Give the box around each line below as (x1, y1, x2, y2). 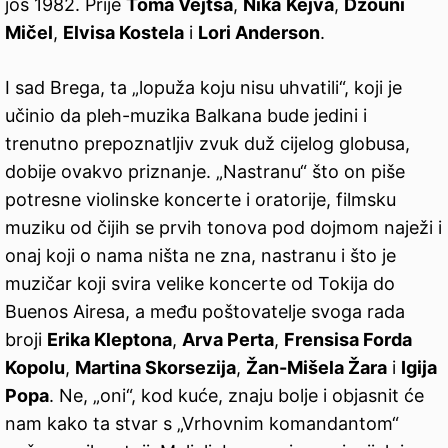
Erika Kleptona (47, 329, 172, 351)
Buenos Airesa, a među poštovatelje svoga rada (5, 301, 405, 323)
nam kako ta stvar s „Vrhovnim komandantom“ (5, 413, 399, 435)
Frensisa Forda (284, 329, 412, 351)
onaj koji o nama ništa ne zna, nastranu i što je (5, 245, 396, 267)
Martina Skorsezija (75, 357, 236, 379)
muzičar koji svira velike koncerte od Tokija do (5, 273, 395, 295)
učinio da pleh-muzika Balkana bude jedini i (5, 105, 367, 127)
